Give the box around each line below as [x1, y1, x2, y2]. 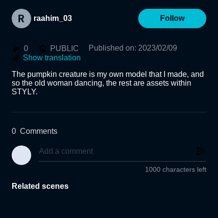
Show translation [23, 54, 81, 62]
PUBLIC [50, 44, 79, 53]
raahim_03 [34, 14, 72, 22]
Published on [89, 44, 134, 52]
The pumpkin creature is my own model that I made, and [12, 70, 204, 78]
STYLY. [12, 88, 37, 96]
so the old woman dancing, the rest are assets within [12, 79, 191, 87]
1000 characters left [145, 165, 206, 174]
